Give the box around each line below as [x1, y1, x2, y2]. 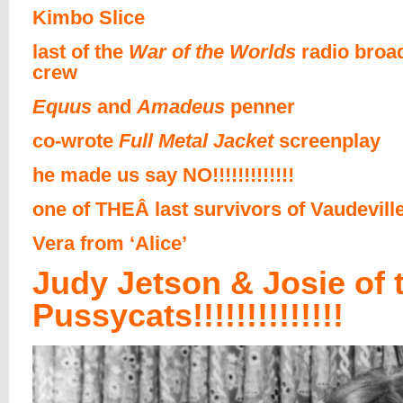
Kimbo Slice [32, 6, 145, 29]
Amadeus [137, 95, 225, 118]
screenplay [273, 130, 381, 152]
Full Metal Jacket [119, 130, 273, 152]
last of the [32, 40, 129, 63]
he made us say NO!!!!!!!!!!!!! [32, 164, 294, 186]
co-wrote [32, 130, 119, 152]
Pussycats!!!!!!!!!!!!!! [32, 297, 344, 334]
